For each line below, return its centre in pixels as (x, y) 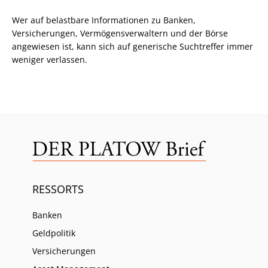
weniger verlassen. (50, 59)
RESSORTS (58, 189)
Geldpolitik (54, 233)
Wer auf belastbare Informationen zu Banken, (104, 20)
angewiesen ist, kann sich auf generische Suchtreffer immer (133, 46)
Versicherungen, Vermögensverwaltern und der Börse (120, 33)
